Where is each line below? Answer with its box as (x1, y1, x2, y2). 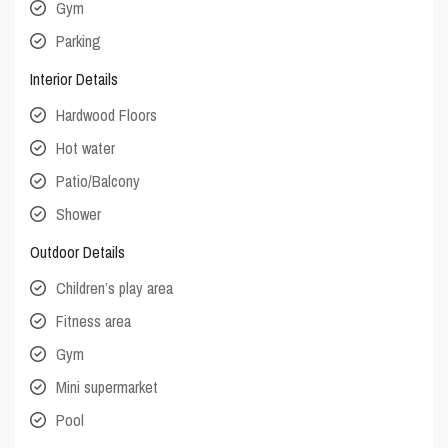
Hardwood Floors (56, 104, 158, 127)
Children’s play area (56, 277, 174, 300)
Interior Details (30, 68, 119, 91)
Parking (56, 30, 102, 53)
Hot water (56, 137, 116, 160)
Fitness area (56, 310, 132, 333)
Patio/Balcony (56, 170, 141, 193)
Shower (56, 203, 102, 226)
